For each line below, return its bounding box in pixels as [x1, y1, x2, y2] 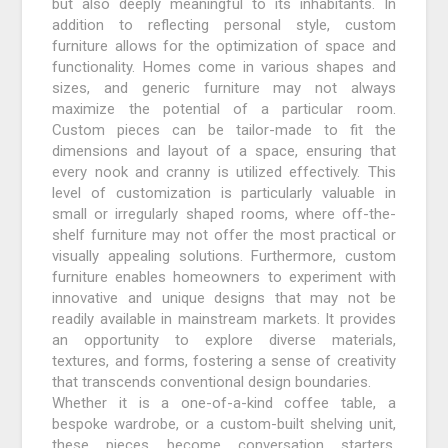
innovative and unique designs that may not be [52, 289, 396, 308]
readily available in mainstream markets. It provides [52, 310, 396, 329]
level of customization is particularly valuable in [52, 184, 396, 203]
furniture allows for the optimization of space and [52, 37, 396, 56]
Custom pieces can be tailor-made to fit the [52, 121, 396, 140]
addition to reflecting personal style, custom [52, 16, 396, 35]
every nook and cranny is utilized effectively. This [52, 163, 396, 182]
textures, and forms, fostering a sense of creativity [52, 352, 396, 371]
